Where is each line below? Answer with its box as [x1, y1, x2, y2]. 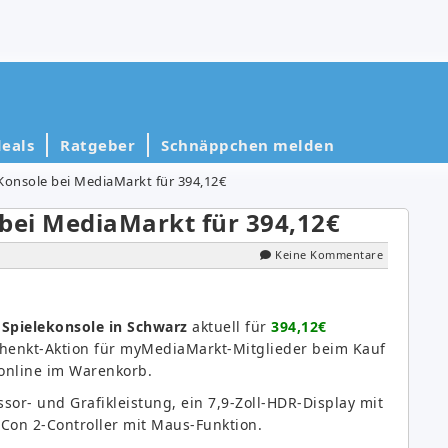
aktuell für [187, 316, 271, 336]
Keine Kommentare [275, 246, 383, 262]
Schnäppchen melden [161, 134, 334, 155]
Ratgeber [60, 134, 135, 155]
